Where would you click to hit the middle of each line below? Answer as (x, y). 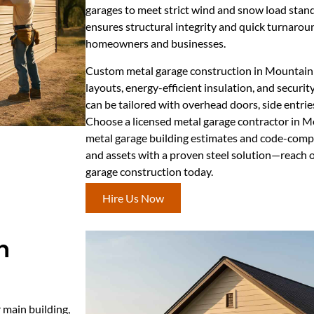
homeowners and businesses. (156, 43)
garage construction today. (149, 171)
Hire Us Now (133, 198)
